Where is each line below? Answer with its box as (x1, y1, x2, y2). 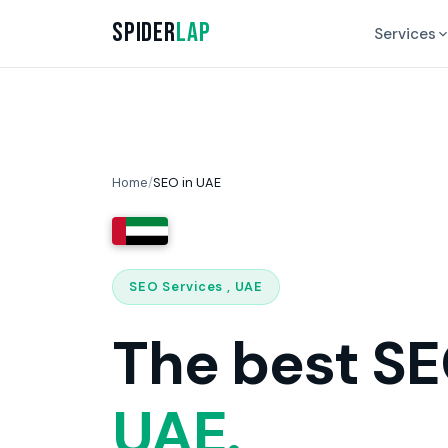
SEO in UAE (153, 174, 221, 191)
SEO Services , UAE (129, 278, 263, 296)
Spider (112, 17, 176, 49)
